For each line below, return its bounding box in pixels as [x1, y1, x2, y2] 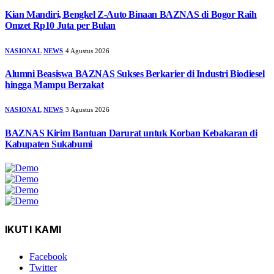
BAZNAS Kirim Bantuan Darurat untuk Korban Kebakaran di [5, 127, 257, 138]
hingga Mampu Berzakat [5, 80, 104, 90]
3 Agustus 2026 [65, 106, 109, 114]
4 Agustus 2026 [65, 46, 109, 54]
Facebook [29, 251, 67, 262]
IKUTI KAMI [5, 223, 62, 235]
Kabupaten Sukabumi [5, 138, 92, 149]
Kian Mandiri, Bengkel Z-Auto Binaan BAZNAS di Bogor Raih [5, 9, 257, 20]
